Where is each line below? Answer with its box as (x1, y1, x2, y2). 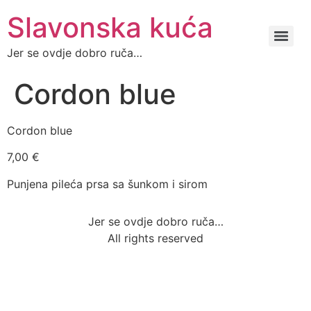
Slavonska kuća (7, 10, 213, 44)
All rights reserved (108, 231, 203, 246)
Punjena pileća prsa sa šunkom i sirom (7, 176, 208, 191)
